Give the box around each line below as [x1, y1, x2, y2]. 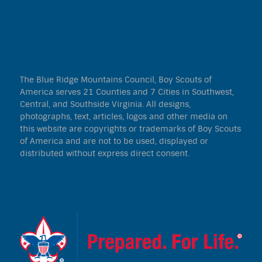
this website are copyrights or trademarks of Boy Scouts [20, 123, 241, 135]
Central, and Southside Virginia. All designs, [20, 99, 191, 111]
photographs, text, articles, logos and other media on [20, 111, 227, 123]
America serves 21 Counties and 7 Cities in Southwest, [20, 87, 234, 98]
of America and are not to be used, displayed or [20, 136, 208, 147]
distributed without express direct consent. [20, 148, 189, 160]
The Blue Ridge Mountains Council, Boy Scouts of [20, 74, 212, 86]
